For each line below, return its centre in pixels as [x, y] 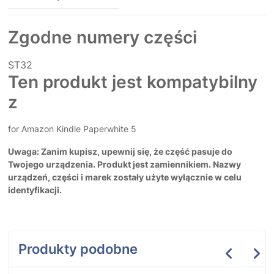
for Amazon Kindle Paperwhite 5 [72, 129]
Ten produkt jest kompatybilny [133, 82]
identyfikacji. [35, 190]
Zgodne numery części [102, 38]
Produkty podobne [78, 249]
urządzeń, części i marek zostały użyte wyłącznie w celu [125, 177]
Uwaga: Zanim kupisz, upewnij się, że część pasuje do [120, 152]
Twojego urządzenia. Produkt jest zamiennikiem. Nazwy [124, 165]
